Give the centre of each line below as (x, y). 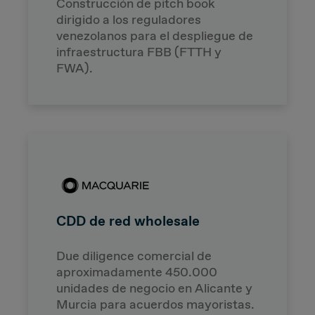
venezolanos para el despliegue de (155, 36)
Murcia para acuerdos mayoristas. (155, 304)
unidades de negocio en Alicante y (154, 288)
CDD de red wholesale (128, 220)
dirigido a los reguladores (129, 19)
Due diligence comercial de (134, 256)
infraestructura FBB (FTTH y (139, 52)
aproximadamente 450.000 (137, 272)
